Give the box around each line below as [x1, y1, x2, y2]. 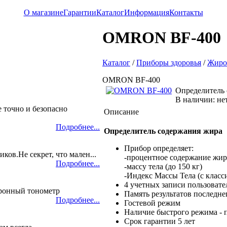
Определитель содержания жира [104, 126, 222, 135]
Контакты [169, 8, 203, 17]
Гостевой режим [124, 198, 180, 207]
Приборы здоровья [136, 58, 201, 67]
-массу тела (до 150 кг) [124, 162, 202, 171]
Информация [124, 8, 169, 17]
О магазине [23, 8, 63, 17]
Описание [104, 107, 139, 116]
